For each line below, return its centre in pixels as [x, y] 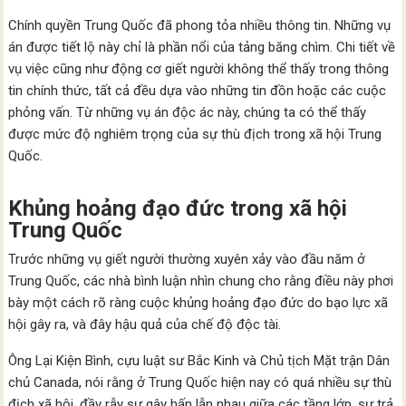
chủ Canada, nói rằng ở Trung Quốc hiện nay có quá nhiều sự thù [200, 382]
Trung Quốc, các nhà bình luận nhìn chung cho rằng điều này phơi [201, 281]
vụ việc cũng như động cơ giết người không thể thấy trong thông [199, 69]
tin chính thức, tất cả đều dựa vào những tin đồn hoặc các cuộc [198, 91]
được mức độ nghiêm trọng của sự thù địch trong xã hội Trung [195, 134]
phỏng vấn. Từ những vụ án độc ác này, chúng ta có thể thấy [188, 112]
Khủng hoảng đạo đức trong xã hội [178, 208]
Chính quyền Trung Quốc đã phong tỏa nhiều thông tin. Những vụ [200, 25]
